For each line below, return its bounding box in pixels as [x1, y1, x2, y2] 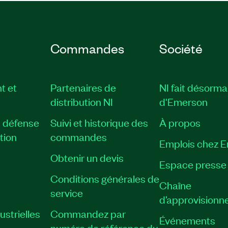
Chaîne [159, 178, 191, 191]
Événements [159, 213, 215, 226]
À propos [159, 116, 201, 129]
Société [159, 40, 203, 56]
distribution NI [50, 95, 113, 108]
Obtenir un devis [50, 151, 124, 164]
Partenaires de [50, 80, 116, 94]
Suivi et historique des [50, 116, 148, 129]
